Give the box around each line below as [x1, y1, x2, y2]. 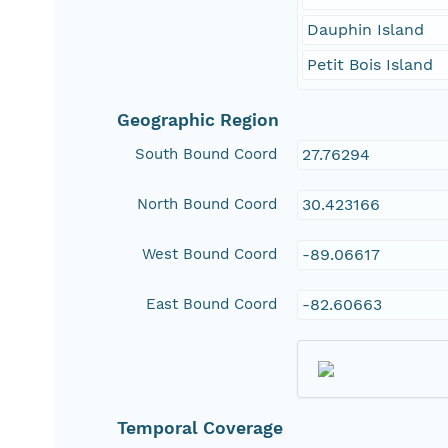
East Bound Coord [146, 295, 278, 314]
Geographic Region [117, 110, 280, 131]
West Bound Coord [142, 245, 278, 264]
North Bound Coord [137, 195, 278, 214]
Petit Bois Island [307, 55, 434, 75]
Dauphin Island [307, 20, 425, 40]
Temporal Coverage [117, 418, 284, 439]
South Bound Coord [135, 145, 278, 164]
